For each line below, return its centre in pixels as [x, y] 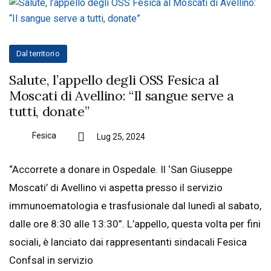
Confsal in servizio [51, 260]
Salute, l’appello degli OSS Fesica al [114, 80]
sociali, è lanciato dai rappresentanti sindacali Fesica [128, 242]
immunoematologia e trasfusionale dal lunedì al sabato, [135, 205]
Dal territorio [38, 53]
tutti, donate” [49, 111]
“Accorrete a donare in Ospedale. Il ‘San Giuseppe [121, 169]
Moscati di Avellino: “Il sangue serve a [122, 95]
